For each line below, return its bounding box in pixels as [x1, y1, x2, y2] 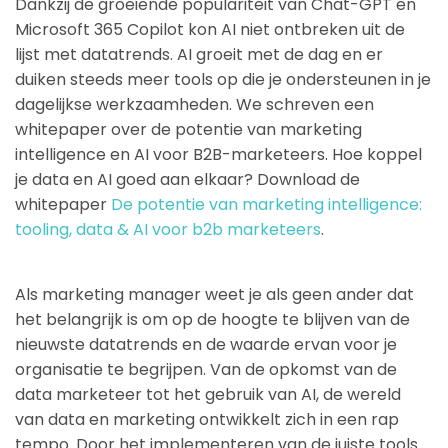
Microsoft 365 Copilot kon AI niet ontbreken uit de [15, 18, 405, 41]
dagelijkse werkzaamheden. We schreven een [15, 93, 374, 116]
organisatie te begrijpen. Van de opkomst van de [15, 358, 397, 381]
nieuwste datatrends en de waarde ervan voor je [15, 333, 397, 356]
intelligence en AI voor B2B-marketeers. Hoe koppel [15, 143, 422, 166]
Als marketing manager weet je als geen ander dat [15, 283, 414, 306]
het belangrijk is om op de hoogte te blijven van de [15, 308, 410, 331]
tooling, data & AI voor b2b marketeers [15, 218, 321, 241]
